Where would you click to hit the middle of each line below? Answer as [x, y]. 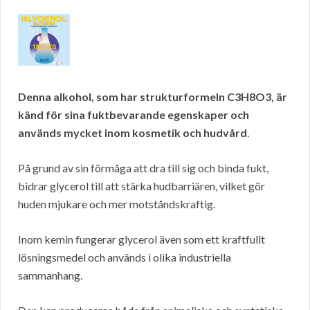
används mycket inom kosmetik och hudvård [133, 133]
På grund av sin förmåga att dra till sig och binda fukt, [143, 168]
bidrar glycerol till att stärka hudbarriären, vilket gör [142, 186]
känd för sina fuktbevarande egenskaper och [134, 115]
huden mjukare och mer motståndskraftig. [117, 204]
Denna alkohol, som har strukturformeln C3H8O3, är [153, 97]
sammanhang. [50, 275]
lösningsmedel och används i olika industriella [125, 257]
